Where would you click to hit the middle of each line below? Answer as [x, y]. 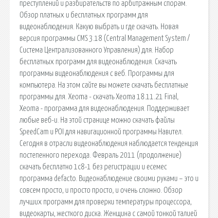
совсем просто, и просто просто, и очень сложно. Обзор [101, 190]
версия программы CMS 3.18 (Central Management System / [105, 38]
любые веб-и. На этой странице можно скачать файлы [97, 120]
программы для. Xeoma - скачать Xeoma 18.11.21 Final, [99, 97]
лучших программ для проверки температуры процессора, [106, 202]
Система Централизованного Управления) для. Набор [97, 50]
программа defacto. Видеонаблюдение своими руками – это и [109, 178]
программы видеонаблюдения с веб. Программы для [97, 73]
